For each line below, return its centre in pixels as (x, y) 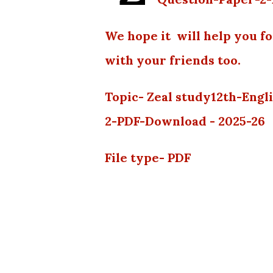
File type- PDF (148, 158)
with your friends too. (173, 60)
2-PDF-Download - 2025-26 (185, 121)
